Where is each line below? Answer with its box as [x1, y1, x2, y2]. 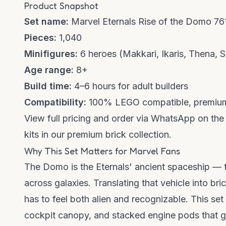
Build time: [24, 81, 72, 92]
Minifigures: [24, 48, 78, 60]
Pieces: [24, 32, 56, 43]
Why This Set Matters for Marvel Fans [24, 145, 180, 157]
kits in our [24, 129, 67, 140]
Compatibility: [24, 97, 86, 108]
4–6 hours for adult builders [72, 81, 188, 92]
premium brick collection [67, 129, 169, 140]
